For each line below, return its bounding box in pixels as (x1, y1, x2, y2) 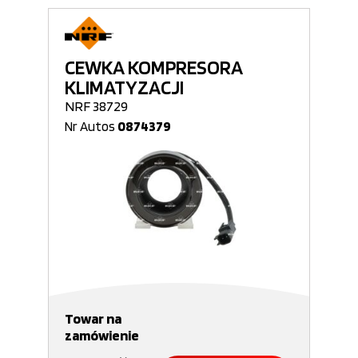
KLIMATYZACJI (65, 75, 184, 99)
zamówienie (65, 327, 139, 344)
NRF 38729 (65, 97, 128, 114)
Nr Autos (65, 118, 117, 134)
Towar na (65, 310, 121, 327)
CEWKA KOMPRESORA (65, 55, 243, 79)
